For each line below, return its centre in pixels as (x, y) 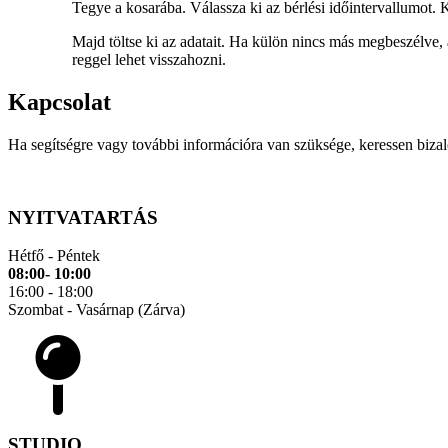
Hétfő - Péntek (54, 256)
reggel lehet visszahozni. (149, 60)
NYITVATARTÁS (83, 217)
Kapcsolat (59, 102)
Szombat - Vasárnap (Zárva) (96, 310)
